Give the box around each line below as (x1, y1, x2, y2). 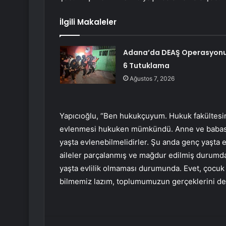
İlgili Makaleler (60, 17, 117, 28)
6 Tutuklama (123, 61, 169, 71)
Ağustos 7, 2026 (129, 75, 175, 83)
